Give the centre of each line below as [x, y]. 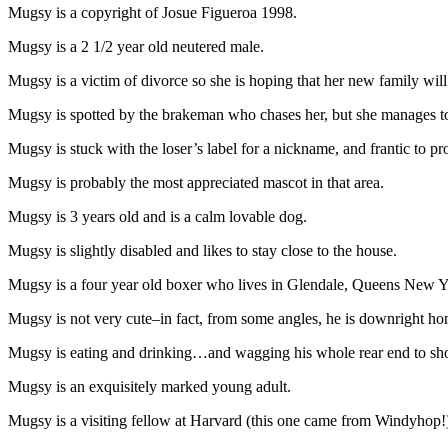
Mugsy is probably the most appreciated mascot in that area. [196, 182]
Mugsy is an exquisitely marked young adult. [149, 386]
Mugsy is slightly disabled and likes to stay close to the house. [202, 250]
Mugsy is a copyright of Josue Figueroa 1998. [152, 12]
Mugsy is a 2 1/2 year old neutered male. [136, 46]
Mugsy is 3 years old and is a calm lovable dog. [157, 216]
